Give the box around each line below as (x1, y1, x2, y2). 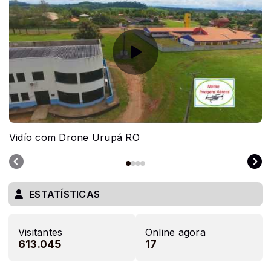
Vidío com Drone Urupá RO (9, 131, 140, 144)
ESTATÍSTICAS (29, 188, 100, 201)
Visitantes (18, 226, 63, 239)
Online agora (145, 226, 206, 239)
